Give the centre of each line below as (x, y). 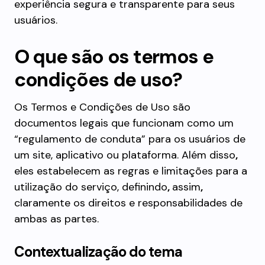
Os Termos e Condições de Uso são (102, 107)
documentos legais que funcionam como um (124, 123)
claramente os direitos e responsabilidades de (128, 203)
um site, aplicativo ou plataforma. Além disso (125, 155)
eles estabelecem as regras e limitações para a (131, 171)
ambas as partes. (56, 219)
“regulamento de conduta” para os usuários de (130, 139)
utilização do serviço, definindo (91, 187)
